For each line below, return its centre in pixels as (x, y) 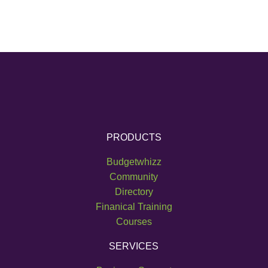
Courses (134, 222)
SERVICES (134, 246)
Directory (134, 192)
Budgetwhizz (134, 162)
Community (134, 177)
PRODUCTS (134, 138)
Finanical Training (134, 207)
